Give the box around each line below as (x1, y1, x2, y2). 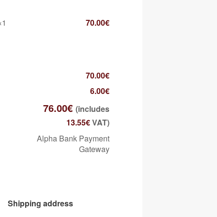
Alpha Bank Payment (37, 132, 109, 144)
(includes (76, 103, 109, 114)
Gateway (79, 143, 109, 155)
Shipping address (8, 197, 73, 209)
